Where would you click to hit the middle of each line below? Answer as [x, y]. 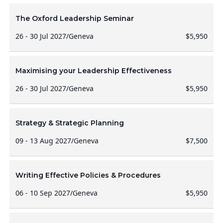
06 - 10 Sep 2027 [43, 193]
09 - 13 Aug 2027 [43, 141]
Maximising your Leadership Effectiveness [93, 71]
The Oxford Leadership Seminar [74, 18]
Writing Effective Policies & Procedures [88, 175]
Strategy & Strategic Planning [69, 123]
